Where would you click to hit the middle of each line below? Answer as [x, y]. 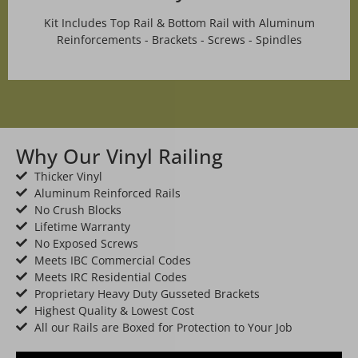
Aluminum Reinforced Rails [107, 193]
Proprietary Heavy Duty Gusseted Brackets [147, 293]
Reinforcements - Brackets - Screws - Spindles [179, 39]
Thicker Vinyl [68, 176]
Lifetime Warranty [82, 226]
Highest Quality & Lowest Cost [114, 310]
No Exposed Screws [86, 243]
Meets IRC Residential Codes [110, 276]
